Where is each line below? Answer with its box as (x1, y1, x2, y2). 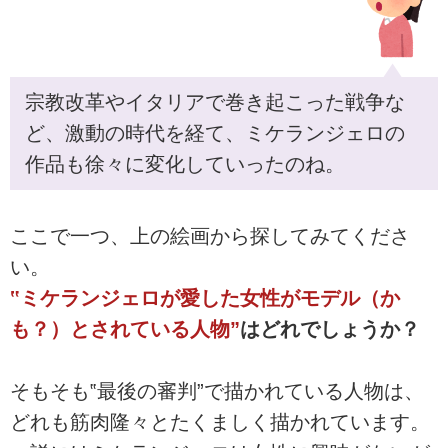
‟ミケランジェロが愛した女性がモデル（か (10, 287, 400, 310)
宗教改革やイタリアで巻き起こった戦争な (24, 90, 405, 113)
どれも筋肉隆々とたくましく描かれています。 (10, 411, 430, 434)
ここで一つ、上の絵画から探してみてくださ (10, 225, 410, 248)
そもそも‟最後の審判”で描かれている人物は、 (10, 380, 424, 403)
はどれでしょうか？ (240, 318, 420, 341)
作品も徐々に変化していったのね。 (24, 152, 345, 175)
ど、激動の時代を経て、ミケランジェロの (24, 121, 405, 144)
